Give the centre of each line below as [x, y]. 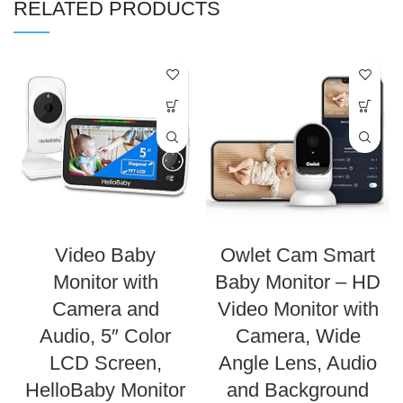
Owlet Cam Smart [298, 255]
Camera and [105, 309]
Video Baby [105, 255]
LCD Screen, [105, 363]
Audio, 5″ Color [105, 336]
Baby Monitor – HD [298, 282]
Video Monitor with [298, 309]
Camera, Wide [298, 336]
